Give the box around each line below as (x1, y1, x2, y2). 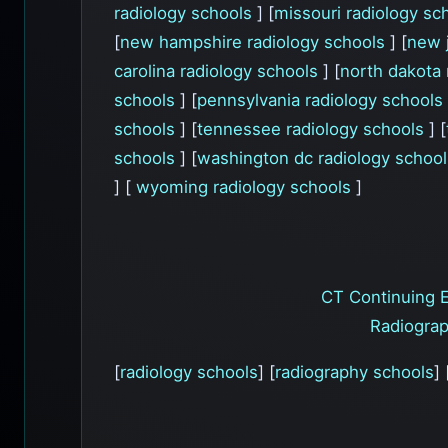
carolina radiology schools (114, 60, 323, 81)
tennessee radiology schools (197, 118, 429, 139)
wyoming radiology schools (136, 176, 356, 197)
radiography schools (275, 362, 434, 383)
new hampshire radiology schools (120, 31, 390, 52)
